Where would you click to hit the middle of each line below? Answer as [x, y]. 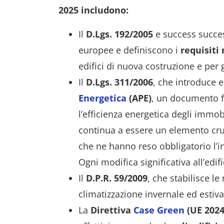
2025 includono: [93, 10]
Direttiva [112, 210]
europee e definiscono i [129, 50]
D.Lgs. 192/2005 [119, 34]
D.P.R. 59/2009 [117, 178]
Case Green [159, 210]
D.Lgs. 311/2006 [119, 82]
